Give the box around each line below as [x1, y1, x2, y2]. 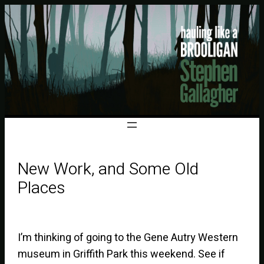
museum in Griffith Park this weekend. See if [18, 246, 226, 262]
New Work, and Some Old [18, 157, 199, 181]
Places [18, 176, 66, 200]
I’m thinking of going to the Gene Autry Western [18, 229, 239, 246]
